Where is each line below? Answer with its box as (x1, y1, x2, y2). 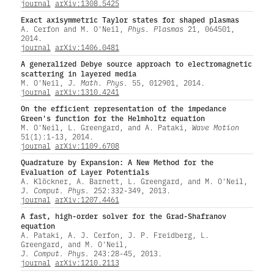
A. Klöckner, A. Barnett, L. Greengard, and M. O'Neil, (20, 176, 248, 186)
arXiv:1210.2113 (54, 257, 119, 267)
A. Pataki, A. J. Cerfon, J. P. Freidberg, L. (20, 229, 209, 240)
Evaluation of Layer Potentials (20, 166, 149, 177)
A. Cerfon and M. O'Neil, (20, 23, 128, 34)
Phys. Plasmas (127, 23, 183, 34)
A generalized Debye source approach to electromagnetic (20, 57, 252, 68)
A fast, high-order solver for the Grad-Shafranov (20, 210, 226, 221)
